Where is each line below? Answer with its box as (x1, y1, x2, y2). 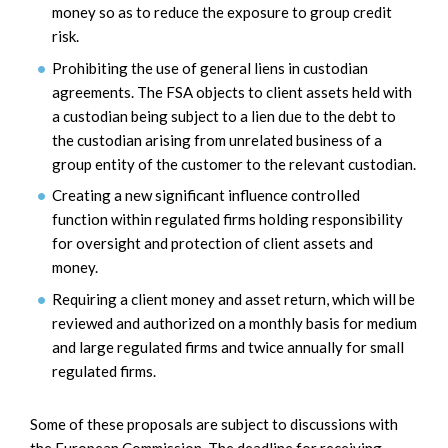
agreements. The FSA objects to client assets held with (52, 82, 412, 101)
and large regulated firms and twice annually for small (52, 337, 404, 356)
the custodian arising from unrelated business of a (52, 130, 382, 149)
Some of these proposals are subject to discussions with (30, 414, 398, 433)
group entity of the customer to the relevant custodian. (52, 154, 416, 173)
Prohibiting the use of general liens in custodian (52, 58, 368, 77)
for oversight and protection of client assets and (52, 234, 373, 253)
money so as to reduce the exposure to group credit (52, 3, 392, 22)
